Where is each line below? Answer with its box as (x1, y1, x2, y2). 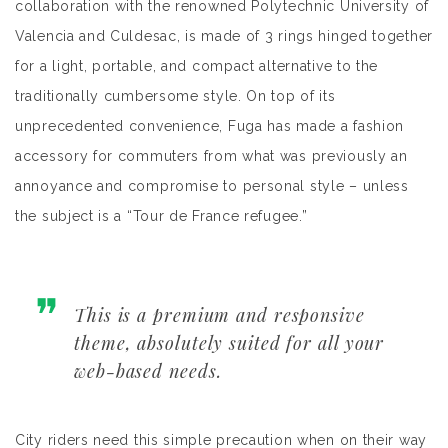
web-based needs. (74, 359, 222, 383)
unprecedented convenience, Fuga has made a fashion (15, 118, 405, 134)
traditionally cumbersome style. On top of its (15, 88, 336, 104)
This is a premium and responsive (74, 303, 365, 327)
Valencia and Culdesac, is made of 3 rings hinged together (15, 28, 433, 44)
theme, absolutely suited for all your (74, 331, 385, 355)
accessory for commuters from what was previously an (15, 148, 408, 164)
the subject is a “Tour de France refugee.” (15, 208, 308, 224)
